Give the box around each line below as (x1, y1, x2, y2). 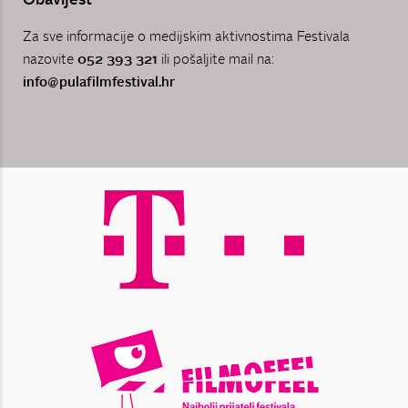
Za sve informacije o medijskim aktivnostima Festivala (23, 31, 350, 45)
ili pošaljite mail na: (158, 54, 274, 67)
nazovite (23, 54, 77, 67)
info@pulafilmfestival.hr (23, 76, 175, 90)
